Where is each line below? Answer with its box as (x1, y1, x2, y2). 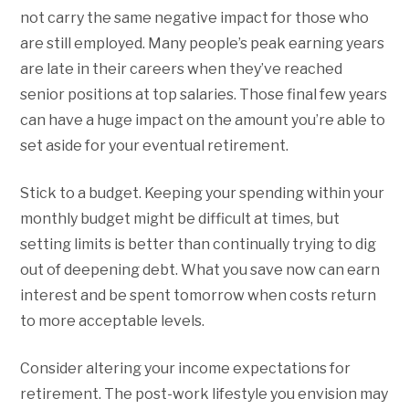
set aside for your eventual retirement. (20, 136, 289, 154)
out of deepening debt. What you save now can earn (20, 260, 381, 278)
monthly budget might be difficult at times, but (20, 209, 341, 227)
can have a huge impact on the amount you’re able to (20, 110, 386, 129)
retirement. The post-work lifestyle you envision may (20, 384, 389, 403)
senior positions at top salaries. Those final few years (20, 85, 388, 103)
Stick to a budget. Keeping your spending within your (20, 184, 385, 202)
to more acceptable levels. (20, 311, 205, 330)
